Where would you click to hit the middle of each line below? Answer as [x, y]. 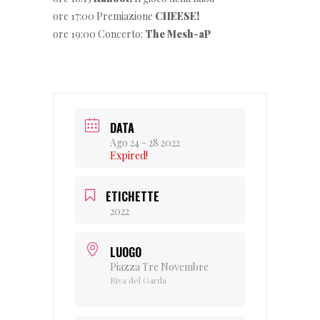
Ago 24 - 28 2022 [145, 142]
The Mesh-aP [178, 34]
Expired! [129, 155]
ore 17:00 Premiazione [104, 16]
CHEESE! [177, 16]
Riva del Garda [138, 280]
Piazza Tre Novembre [159, 267]
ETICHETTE [132, 196]
